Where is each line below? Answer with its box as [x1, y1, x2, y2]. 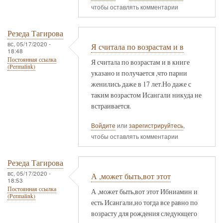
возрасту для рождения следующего [91, 208, 197, 218]
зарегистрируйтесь [129, 120, 183, 130]
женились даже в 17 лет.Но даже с [91, 79, 191, 89]
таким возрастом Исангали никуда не [91, 90, 202, 100]
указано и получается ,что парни [91, 68, 187, 78]
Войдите [91, 120, 115, 130]
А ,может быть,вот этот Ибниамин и [91, 186, 198, 196]
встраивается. [91, 101, 131, 111]
